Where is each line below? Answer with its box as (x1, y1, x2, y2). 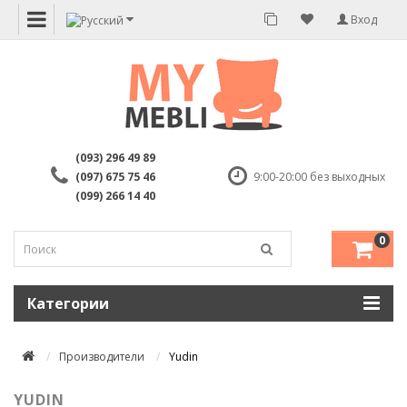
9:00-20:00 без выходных (253, 168, 386, 184)
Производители (59, 349, 144, 365)
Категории (27, 293, 109, 314)
